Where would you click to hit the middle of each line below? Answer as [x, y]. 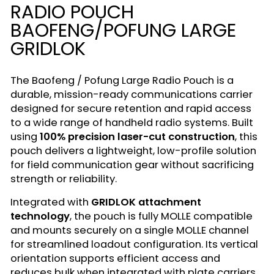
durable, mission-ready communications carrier [131, 94]
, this [246, 136]
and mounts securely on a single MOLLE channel [130, 230]
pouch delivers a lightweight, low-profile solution [133, 150]
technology [40, 216]
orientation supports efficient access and [115, 258]
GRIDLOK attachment [146, 202]
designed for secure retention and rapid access [131, 108]
